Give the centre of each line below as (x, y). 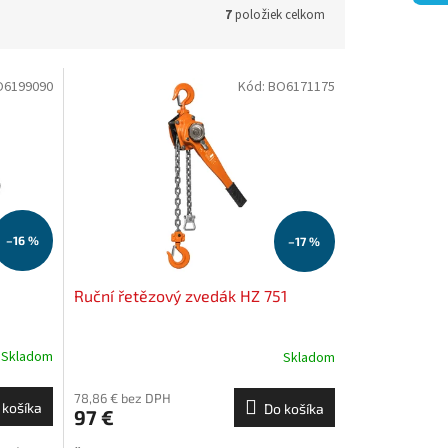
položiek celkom (278, 14)
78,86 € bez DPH (122, 397)
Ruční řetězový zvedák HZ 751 (180, 295)
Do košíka (293, 408)
